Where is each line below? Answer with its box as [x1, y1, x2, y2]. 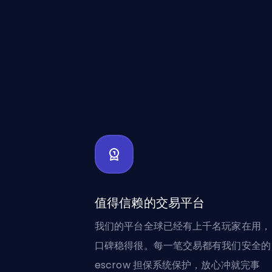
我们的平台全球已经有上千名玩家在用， [95, 219, 271, 233]
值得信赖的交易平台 [95, 194, 205, 211]
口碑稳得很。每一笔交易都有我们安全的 [95, 239, 271, 253]
